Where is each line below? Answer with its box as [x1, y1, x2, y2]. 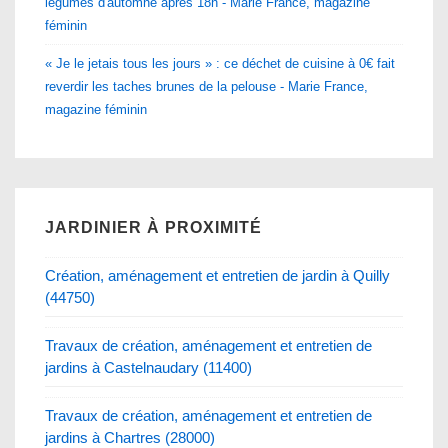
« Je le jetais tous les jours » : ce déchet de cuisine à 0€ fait [45, 55, 395, 71]
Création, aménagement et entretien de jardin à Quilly [45, 266, 390, 284]
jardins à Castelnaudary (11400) [45, 358, 252, 376]
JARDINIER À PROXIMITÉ [45, 218, 262, 236]
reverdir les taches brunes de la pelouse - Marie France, [45, 78, 368, 94]
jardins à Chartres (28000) [45, 428, 215, 446]
